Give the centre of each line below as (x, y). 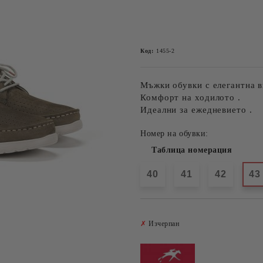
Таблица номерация (192, 150)
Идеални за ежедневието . (196, 110)
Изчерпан (163, 224)
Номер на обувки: (174, 134)
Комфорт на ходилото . (190, 97)
